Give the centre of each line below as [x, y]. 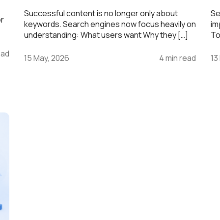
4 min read [178, 58]
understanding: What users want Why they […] [106, 35]
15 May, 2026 [47, 58]
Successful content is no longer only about [101, 14]
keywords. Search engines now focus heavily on [110, 24]
